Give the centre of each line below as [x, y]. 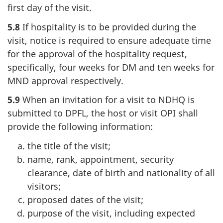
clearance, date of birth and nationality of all [121, 172]
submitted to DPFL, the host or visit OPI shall [103, 113]
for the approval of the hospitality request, [97, 54]
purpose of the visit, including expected [111, 213]
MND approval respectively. [65, 80]
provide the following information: [80, 127]
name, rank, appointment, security [101, 159]
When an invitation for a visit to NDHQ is [107, 100]
